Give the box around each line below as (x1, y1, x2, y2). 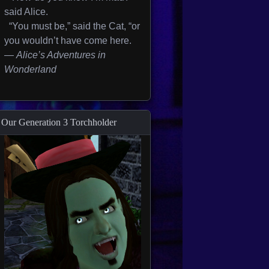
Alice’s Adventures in (16, 50, 106, 60)
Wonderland (4, 64, 56, 74)
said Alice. (4, 7, 48, 17)
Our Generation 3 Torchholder (1, 117, 116, 127)
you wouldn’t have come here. (4, 35, 131, 46)
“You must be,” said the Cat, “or (4, 21, 140, 31)
